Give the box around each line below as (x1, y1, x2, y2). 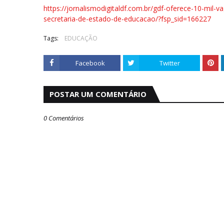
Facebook (75, 58, 105, 67)
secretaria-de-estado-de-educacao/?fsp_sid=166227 (43, 14, 211, 23)
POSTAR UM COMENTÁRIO (49, 89, 146, 99)
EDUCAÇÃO (64, 34, 97, 42)
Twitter (159, 58, 180, 67)
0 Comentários (43, 113, 84, 122)
